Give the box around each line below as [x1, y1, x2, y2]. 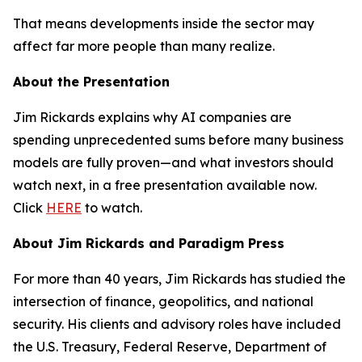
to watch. [82, 200, 142, 216]
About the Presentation [13, 74, 170, 90]
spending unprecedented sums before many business [13, 132, 343, 148]
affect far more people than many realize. [13, 38, 275, 54]
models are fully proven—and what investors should [13, 154, 334, 170]
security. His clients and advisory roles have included [13, 316, 341, 332]
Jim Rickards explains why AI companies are [13, 109, 292, 125]
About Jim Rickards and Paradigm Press [13, 235, 284, 251]
